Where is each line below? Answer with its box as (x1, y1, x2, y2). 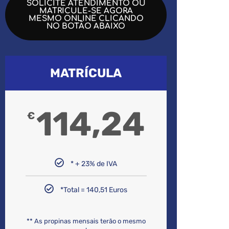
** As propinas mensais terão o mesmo (26, 217, 146, 225)
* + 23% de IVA (71, 159, 118, 169)
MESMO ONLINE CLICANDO (28, 14, 144, 24)
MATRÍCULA (50, 66, 122, 81)
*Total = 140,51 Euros (60, 186, 128, 195)
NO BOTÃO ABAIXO (47, 22, 126, 31)
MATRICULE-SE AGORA (39, 7, 133, 16)
